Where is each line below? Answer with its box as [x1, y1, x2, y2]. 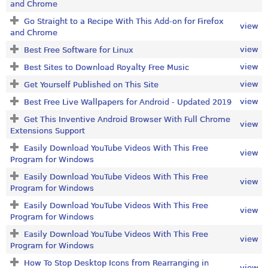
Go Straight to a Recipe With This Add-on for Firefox [23, 16, 224, 26]
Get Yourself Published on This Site [23, 80, 159, 89]
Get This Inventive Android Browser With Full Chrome [23, 114, 230, 124]
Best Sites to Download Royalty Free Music [23, 62, 189, 72]
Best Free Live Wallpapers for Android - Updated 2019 [23, 97, 232, 106]
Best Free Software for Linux [23, 45, 133, 54]
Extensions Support [10, 126, 85, 135]
